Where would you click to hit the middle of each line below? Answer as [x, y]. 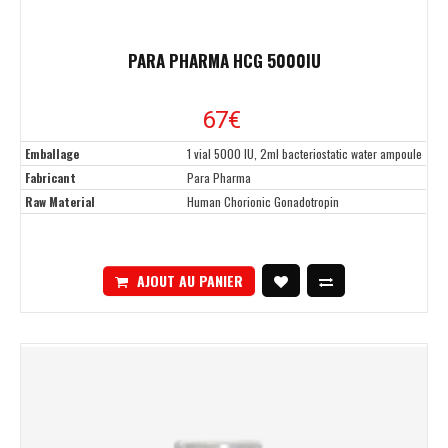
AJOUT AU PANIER [190, 280]
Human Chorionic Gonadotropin [263, 202]
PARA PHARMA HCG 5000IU [224, 61]
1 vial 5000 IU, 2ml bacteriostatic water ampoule [304, 154]
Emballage [52, 154]
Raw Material [60, 202]
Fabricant [50, 178]
